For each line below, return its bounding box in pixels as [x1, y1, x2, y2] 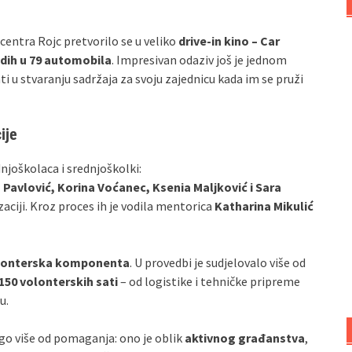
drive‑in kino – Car [178, 33, 280, 49]
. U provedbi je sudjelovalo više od [130, 255, 306, 270]
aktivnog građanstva [185, 330, 305, 346]
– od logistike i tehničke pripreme [118, 273, 300, 289]
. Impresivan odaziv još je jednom [112, 52, 287, 68]
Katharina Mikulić [214, 198, 313, 214]
